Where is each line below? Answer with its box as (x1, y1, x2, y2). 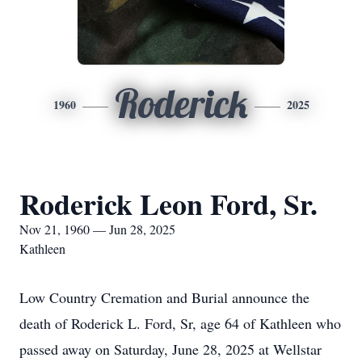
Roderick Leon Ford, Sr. (19, 183, 318, 225)
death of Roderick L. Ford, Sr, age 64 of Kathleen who (19, 314, 341, 333)
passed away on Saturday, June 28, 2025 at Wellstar (19, 339, 322, 359)
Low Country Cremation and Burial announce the (19, 288, 309, 307)
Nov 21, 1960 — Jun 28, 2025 (19, 221, 175, 238)
